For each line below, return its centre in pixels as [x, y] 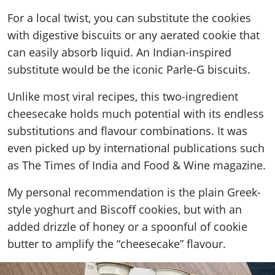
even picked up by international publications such [136, 148]
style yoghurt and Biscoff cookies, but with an [125, 210]
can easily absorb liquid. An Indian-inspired [119, 52]
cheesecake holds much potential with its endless [136, 114]
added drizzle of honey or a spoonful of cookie [127, 227]
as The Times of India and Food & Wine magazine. [137, 165]
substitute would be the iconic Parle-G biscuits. [129, 70]
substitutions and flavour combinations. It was [127, 131]
